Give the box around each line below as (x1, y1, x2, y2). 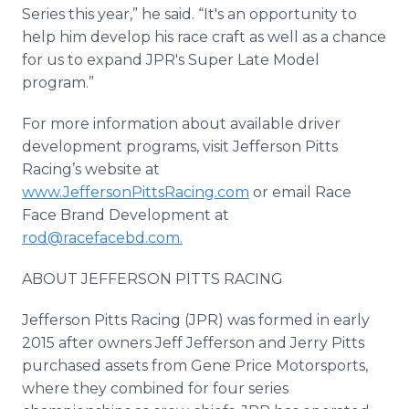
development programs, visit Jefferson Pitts (22, 138, 338, 155)
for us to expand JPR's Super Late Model (22, 51, 320, 68)
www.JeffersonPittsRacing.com (22, 184, 249, 201)
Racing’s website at (22, 161, 160, 178)
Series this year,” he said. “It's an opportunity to (22, 5, 357, 23)
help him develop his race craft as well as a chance (22, 28, 386, 46)
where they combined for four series (22, 380, 288, 397)
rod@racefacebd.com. (22, 229, 183, 246)
